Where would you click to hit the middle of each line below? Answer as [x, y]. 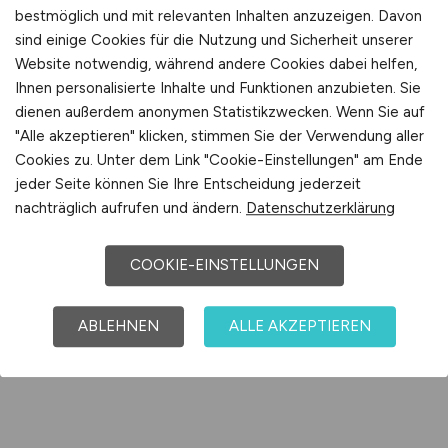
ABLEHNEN [118, 326]
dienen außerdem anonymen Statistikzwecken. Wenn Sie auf [220, 112]
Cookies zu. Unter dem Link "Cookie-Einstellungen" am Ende [219, 160]
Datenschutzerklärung [320, 208]
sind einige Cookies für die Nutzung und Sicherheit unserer [214, 40]
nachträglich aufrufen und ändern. [130, 208]
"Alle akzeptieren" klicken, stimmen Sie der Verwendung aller [219, 136]
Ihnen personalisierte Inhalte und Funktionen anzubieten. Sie [218, 88]
